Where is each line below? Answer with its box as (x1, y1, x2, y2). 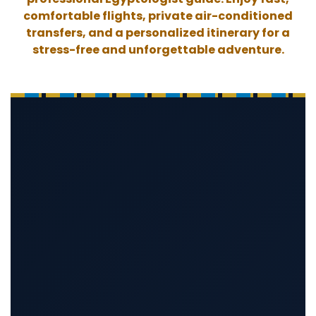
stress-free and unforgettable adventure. (32, 42, 284, 59)
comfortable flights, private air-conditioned (23, 8, 293, 25)
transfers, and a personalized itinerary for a (26, 25, 290, 42)
